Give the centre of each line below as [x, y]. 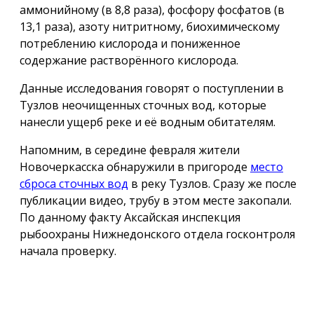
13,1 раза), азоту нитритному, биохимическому [150, 27]
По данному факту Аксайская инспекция [130, 218]
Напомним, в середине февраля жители [130, 150]
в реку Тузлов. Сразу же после [212, 184]
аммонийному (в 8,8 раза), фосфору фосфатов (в [152, 10]
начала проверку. [69, 251]
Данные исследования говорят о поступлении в [152, 89]
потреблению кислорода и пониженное [130, 44]
